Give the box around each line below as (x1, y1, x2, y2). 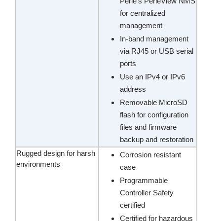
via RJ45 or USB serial (120, 47, 193, 55)
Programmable (120, 176, 168, 184)
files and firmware (120, 123, 177, 131)
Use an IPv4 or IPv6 (120, 73, 185, 81)
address (120, 85, 146, 93)
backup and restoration (120, 135, 193, 144)
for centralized (120, 9, 165, 17)
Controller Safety (120, 188, 174, 197)
